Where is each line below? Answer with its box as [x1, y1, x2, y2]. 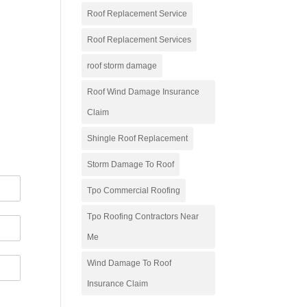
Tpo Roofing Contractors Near [87, 212, 199, 221]
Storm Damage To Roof [87, 160, 175, 169]
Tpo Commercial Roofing [87, 186, 181, 195]
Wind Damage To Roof [87, 258, 172, 268]
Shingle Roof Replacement [87, 134, 188, 143]
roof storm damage [87, 61, 158, 71]
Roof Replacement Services [87, 35, 192, 45]
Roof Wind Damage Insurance [87, 87, 200, 97]
